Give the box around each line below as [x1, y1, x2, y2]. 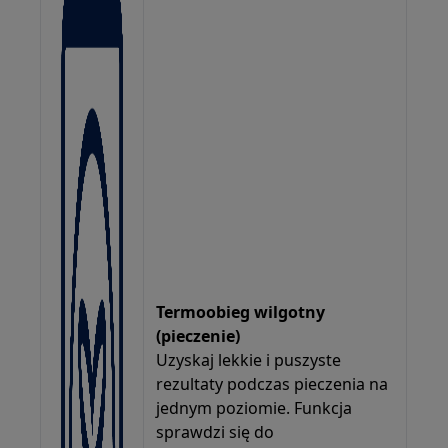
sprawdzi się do [156, 420, 275, 443]
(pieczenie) [156, 324, 241, 347]
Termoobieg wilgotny [156, 300, 326, 323]
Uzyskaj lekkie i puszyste [156, 348, 342, 371]
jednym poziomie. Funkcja [156, 396, 353, 419]
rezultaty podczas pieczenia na [156, 372, 389, 395]
